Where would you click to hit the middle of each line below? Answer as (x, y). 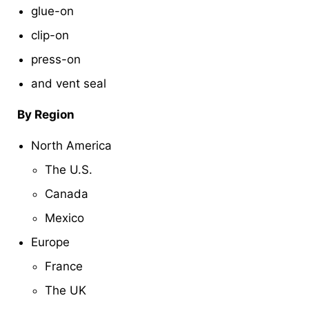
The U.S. (69, 169)
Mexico (64, 218)
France (64, 266)
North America (71, 145)
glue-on (54, 11)
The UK (66, 290)
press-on (58, 59)
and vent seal (69, 83)
